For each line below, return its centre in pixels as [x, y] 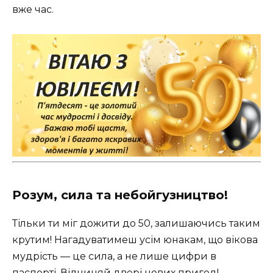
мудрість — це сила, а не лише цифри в [114, 256]
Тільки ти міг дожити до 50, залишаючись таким [136, 223]
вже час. [33, 9]
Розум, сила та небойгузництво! [120, 195]
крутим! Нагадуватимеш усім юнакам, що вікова [135, 239]
